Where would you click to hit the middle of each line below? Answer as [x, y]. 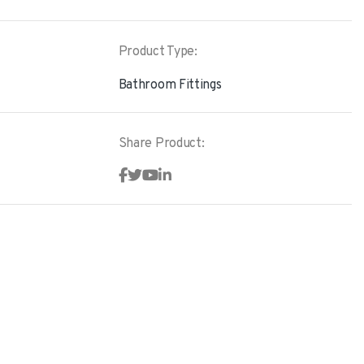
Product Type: [158, 52]
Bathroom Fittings [170, 85]
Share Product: [161, 144]
